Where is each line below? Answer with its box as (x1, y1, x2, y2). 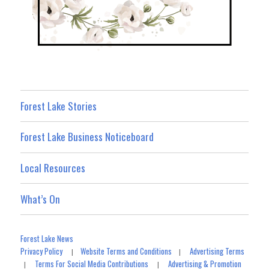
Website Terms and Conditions (80, 244, 172, 257)
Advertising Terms (190, 244, 245, 257)
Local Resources (20, 160, 86, 176)
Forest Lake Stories (20, 98, 97, 113)
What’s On (20, 191, 61, 207)
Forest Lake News (20, 232, 74, 244)
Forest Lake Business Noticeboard (20, 129, 154, 145)
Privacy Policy (20, 244, 63, 257)
